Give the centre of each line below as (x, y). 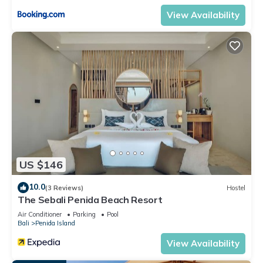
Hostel (236, 188)
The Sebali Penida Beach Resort (90, 200)
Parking (84, 215)
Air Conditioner (40, 215)
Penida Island (55, 223)
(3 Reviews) (64, 188)
